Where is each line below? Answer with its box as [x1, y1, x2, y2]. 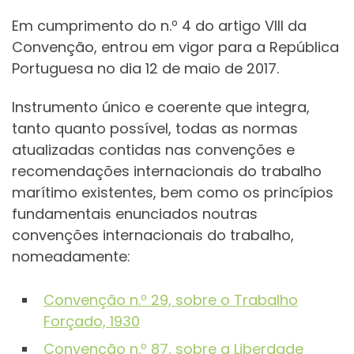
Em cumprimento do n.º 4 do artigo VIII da [12, 15, 307, 36]
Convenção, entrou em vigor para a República [12, 36, 339, 57]
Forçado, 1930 [43, 311, 140, 332]
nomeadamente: [12, 247, 130, 267]
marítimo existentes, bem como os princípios [12, 183, 333, 203]
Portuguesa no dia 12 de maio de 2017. [12, 58, 279, 78]
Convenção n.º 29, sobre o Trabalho [43, 290, 298, 311]
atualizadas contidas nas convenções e [12, 140, 295, 160]
